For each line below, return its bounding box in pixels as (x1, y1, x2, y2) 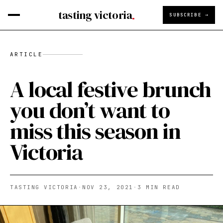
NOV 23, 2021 (82, 184, 133, 191)
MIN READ (141, 184, 180, 191)
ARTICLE (10, 51, 43, 58)
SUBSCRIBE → (169, 11, 209, 18)
